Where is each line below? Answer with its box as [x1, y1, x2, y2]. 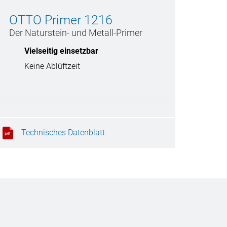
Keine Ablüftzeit [24, 61, 80, 71]
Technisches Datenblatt [21, 127, 105, 137]
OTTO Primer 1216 [9, 13, 112, 27]
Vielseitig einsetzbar [24, 46, 98, 56]
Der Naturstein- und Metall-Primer [9, 27, 142, 38]
